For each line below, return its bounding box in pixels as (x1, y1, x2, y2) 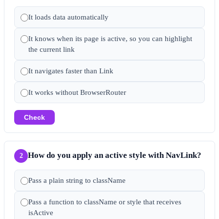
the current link (28, 45, 75, 53)
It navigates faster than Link (28, 66, 113, 75)
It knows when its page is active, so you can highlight (28, 34, 192, 43)
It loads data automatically (28, 13, 109, 21)
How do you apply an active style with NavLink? (28, 150, 201, 160)
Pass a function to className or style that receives (28, 197, 181, 206)
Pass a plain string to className (28, 176, 126, 184)
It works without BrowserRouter (28, 88, 126, 96)
